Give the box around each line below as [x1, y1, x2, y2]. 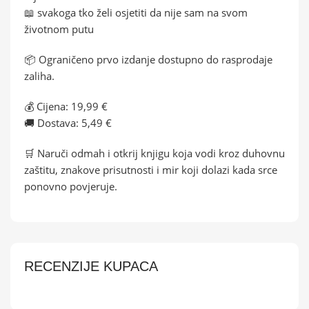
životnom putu [24, 21, 94, 36]
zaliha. [24, 68, 54, 83]
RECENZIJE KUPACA [24, 258, 158, 274]
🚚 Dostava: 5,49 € [24, 115, 112, 130]
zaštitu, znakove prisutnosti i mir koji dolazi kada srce [24, 162, 277, 177]
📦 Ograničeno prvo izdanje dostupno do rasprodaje [24, 52, 272, 66]
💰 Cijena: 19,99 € [24, 99, 108, 113]
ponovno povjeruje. [24, 179, 117, 193]
